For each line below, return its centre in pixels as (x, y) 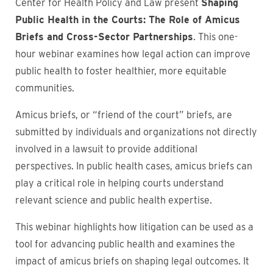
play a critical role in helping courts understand (119, 183)
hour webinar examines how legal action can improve (133, 54)
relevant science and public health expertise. (116, 200)
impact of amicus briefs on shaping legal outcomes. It (132, 261)
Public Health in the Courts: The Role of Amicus (128, 20)
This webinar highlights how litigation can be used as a (134, 227)
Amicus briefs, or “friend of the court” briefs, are (124, 115)
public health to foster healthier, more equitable (121, 71)
